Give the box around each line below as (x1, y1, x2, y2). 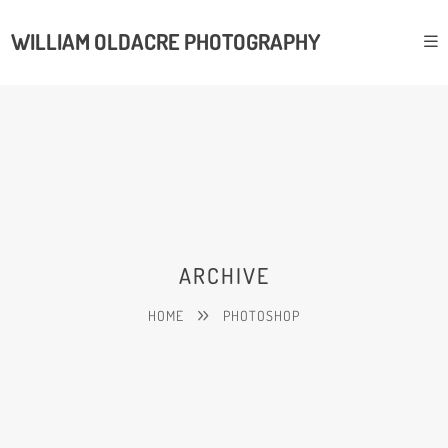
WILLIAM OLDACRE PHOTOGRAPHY (10, 28, 321, 56)
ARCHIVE (178, 261, 270, 289)
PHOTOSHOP (222, 306, 300, 324)
